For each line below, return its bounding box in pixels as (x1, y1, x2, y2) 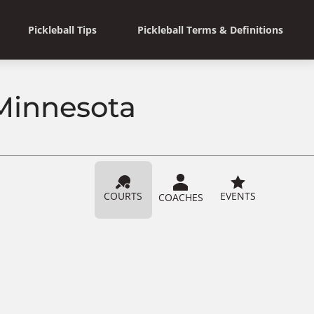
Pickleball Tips (28, 22, 97, 36)
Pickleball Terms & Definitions (137, 22, 283, 36)
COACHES (158, 190, 203, 204)
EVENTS (220, 189, 257, 203)
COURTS (104, 189, 143, 203)
